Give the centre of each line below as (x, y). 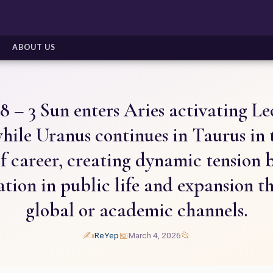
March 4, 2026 (154, 236)
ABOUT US (34, 47)
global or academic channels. (136, 210)
